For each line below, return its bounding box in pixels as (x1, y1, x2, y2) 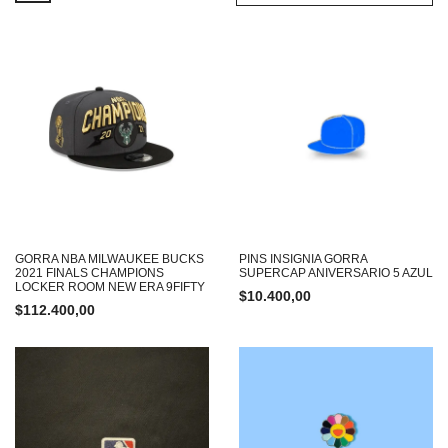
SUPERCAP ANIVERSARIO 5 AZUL (239, 266, 433, 280)
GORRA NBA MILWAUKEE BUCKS (15, 252, 204, 266)
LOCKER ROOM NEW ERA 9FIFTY (15, 280, 205, 294)
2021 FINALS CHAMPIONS (15, 266, 164, 280)
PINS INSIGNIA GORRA (239, 252, 367, 266)
